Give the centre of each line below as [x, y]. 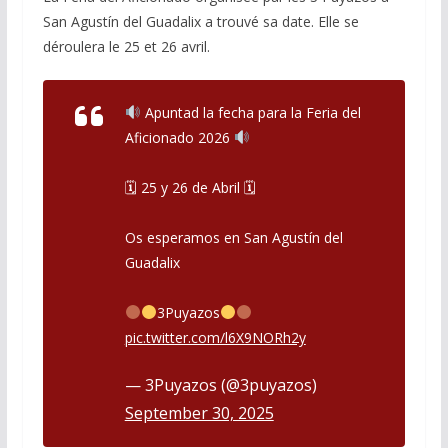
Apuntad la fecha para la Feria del [250, 112]
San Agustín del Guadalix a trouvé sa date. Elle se [200, 21]
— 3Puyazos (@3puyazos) [220, 384]
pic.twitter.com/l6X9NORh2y [215, 337]
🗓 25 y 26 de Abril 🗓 [190, 187]
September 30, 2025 [199, 412]
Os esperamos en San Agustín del [233, 237]
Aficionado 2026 [179, 137]
